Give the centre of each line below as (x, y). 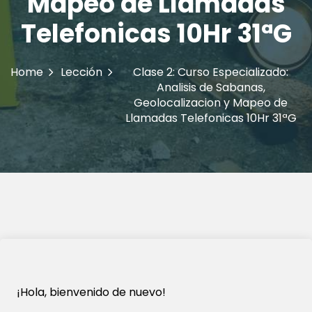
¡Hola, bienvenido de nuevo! (91, 292)
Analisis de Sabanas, (211, 87)
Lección (81, 72)
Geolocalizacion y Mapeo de (211, 103)
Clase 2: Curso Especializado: (211, 72)
